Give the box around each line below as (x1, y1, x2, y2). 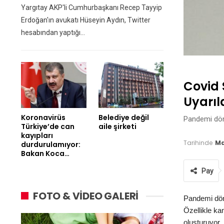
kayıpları (21, 130, 53, 140)
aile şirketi (98, 121, 136, 131)
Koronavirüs (21, 112, 65, 122)
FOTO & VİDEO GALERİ (33, 188, 139, 203)
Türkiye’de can (21, 121, 74, 131)
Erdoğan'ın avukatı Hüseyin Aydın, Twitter (21, 16, 150, 24)
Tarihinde (183, 138, 214, 147)
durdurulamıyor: (21, 139, 80, 149)
